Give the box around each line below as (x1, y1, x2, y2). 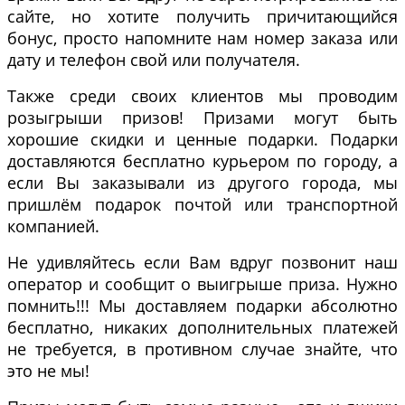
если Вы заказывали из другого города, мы (7, 172, 398, 194)
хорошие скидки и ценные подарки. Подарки (7, 128, 398, 151)
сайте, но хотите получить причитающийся (7, 5, 398, 28)
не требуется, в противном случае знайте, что (7, 338, 398, 361)
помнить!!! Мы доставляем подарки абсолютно (7, 295, 398, 317)
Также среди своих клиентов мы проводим (7, 85, 398, 108)
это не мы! (7, 360, 94, 382)
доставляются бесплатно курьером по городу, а (7, 150, 398, 173)
